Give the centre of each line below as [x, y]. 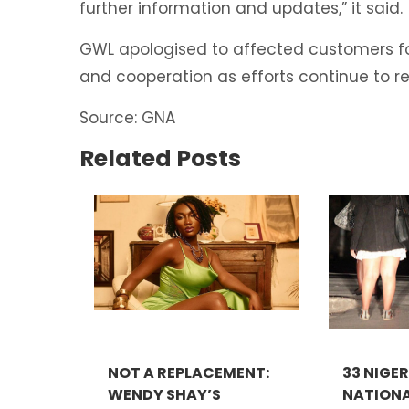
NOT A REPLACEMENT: [189, 373]
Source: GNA [130, 118]
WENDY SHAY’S [165, 395]
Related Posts [160, 159]
